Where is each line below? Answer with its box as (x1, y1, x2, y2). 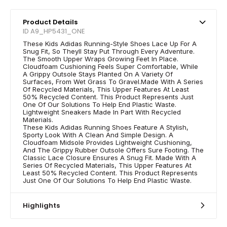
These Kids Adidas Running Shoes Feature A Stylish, (23, 123, 188, 131)
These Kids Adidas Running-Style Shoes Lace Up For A (23, 39, 197, 48)
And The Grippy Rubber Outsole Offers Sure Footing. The (23, 145, 204, 154)
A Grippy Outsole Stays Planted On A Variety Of (23, 69, 173, 78)
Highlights (23, 200, 60, 210)
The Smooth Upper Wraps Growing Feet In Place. (23, 54, 178, 63)
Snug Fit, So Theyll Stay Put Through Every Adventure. (23, 47, 195, 55)
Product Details (23, 17, 78, 27)
